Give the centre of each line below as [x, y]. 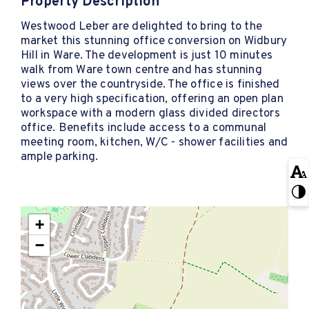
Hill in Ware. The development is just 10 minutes [147, 56]
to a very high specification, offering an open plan [152, 99]
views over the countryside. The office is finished [150, 84]
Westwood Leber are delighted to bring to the [142, 27]
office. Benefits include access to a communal [144, 128]
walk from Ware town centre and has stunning [141, 70]
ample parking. [60, 157]
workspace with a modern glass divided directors [150, 113]
